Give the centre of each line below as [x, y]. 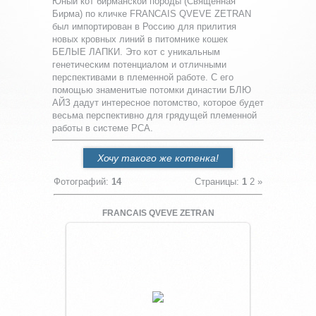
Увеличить [158, 293]
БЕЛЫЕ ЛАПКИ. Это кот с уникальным [136, 52]
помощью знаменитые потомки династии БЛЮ [152, 90]
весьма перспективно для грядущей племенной [154, 115]
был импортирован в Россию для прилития [144, 26]
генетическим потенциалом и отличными [139, 65]
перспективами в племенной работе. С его [143, 77]
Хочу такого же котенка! [158, 158]
